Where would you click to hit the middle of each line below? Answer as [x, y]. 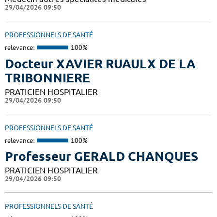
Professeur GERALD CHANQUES [101, 156]
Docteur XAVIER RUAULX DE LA [100, 63]
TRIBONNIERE [47, 77]
